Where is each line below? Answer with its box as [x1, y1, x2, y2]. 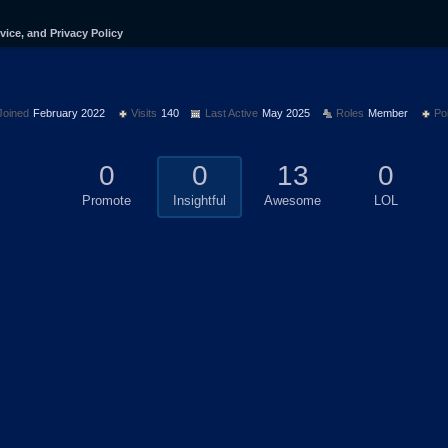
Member [368, 107, 408, 119]
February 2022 [33, 107, 105, 119]
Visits [131, 107, 157, 119]
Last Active [205, 107, 258, 119]
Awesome [264, 193, 321, 208]
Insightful [173, 193, 226, 208]
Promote [82, 193, 131, 208]
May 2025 [262, 107, 310, 119]
